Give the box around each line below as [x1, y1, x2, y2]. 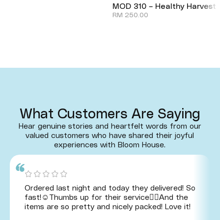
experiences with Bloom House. [54, 140, 166, 149]
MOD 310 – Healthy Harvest [112, 2, 216, 10]
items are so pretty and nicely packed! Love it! [25, 203, 191, 211]
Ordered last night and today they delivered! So [25, 184, 195, 192]
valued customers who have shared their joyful [26, 131, 194, 139]
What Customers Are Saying [19, 107, 200, 121]
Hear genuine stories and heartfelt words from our [18, 122, 201, 130]
